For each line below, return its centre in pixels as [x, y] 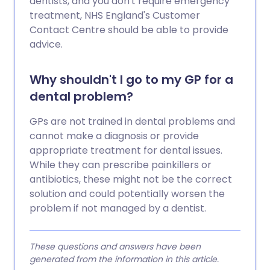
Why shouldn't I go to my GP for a [131, 80]
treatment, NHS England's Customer [115, 16]
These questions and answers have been [115, 247]
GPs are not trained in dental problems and [132, 122]
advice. [46, 45]
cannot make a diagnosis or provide [114, 136]
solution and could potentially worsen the [127, 194]
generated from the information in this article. [124, 259]
